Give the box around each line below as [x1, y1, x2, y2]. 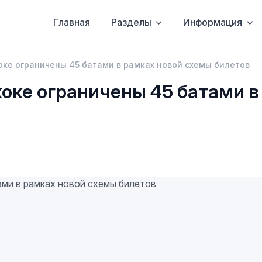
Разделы [111, 16, 151, 28]
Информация [183, 16, 243, 28]
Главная [53, 16, 90, 28]
